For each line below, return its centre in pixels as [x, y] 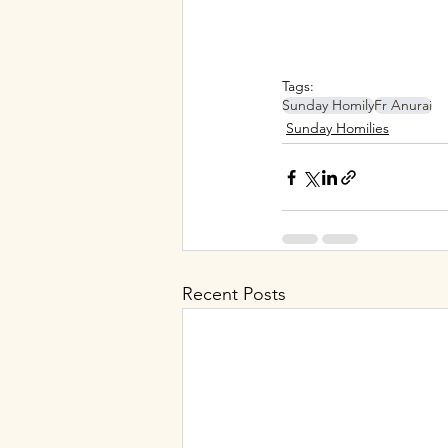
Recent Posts [234, 294]
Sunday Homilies [337, 128]
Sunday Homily [328, 105]
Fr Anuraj [403, 105]
